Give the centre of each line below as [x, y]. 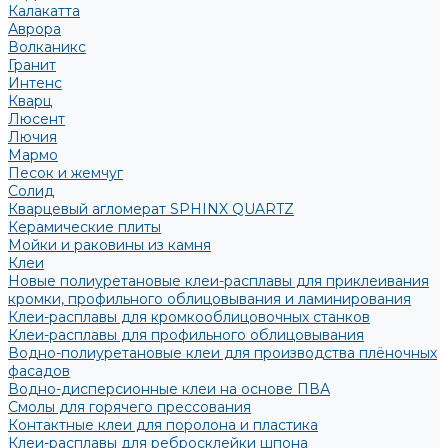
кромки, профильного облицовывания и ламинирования [209, 299]
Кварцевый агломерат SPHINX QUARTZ [151, 209]
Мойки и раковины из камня [109, 245]
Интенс [35, 83]
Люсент [36, 119]
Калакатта [44, 11]
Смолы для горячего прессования [129, 407]
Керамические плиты [84, 227]
